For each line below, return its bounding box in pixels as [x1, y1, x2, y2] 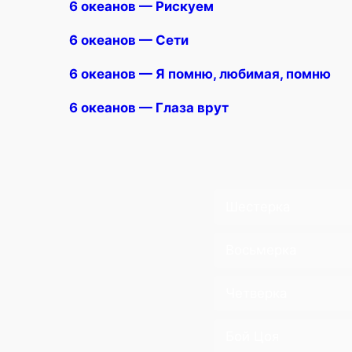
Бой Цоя [225, 328, 279, 345]
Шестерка [225, 199, 290, 215]
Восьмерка [225, 242, 296, 258]
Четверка [225, 285, 287, 302]
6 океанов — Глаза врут [69, 99, 229, 115]
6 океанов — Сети [69, 32, 189, 49]
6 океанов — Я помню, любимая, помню [69, 65, 331, 82]
